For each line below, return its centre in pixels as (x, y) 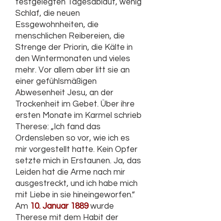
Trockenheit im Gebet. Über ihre (75, 104)
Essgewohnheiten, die (57, 25)
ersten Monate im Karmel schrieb (78, 115)
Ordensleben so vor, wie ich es (73, 138)
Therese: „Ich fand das (58, 127)
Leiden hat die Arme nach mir (70, 172)
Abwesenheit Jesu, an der (64, 93)
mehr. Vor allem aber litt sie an (73, 70)
